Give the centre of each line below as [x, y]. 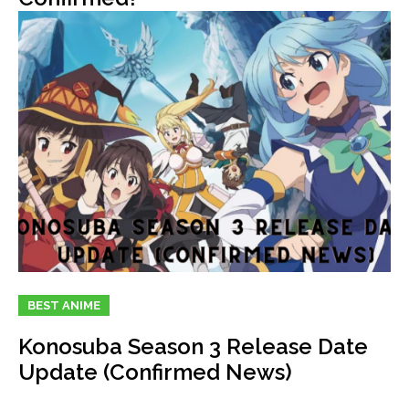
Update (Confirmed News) [155, 372]
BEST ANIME [64, 305]
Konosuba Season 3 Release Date [193, 346]
